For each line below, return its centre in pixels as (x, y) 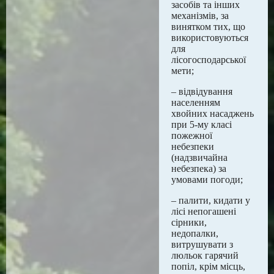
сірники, (189, 222)
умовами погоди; (207, 180)
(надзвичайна (199, 157)
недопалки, (195, 233)
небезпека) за (199, 168)
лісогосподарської (209, 60)
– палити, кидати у (211, 200)
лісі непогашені (204, 211)
